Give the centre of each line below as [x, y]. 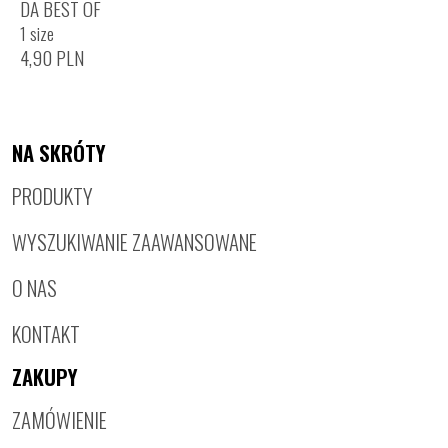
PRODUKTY [52, 196]
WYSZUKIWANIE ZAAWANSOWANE [134, 242]
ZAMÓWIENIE [59, 420]
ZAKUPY [45, 377]
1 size [37, 33]
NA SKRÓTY [59, 153]
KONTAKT [46, 334]
